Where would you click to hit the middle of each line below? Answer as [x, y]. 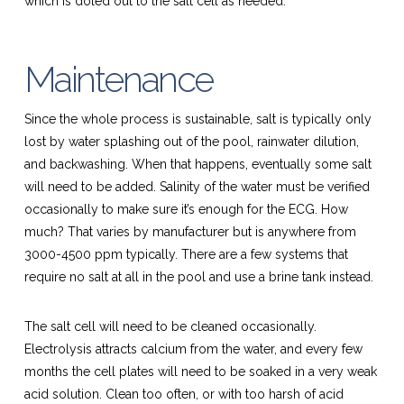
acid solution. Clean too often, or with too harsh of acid [184, 394]
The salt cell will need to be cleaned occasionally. [170, 326]
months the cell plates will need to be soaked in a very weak [200, 371]
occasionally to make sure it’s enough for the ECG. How [186, 209]
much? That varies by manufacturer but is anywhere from [190, 231]
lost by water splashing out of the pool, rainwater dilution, [191, 141]
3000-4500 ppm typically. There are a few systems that [186, 254]
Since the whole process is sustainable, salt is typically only [197, 119]
